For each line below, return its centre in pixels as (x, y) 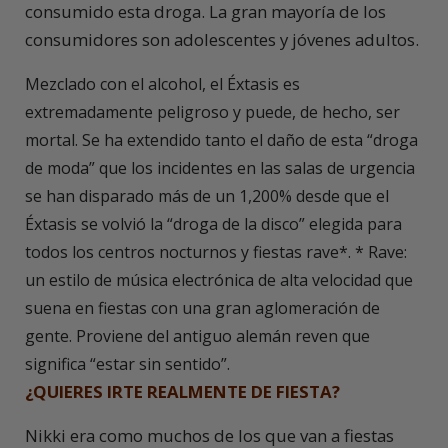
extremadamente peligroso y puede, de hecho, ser (212, 112)
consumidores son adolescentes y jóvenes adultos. (222, 40)
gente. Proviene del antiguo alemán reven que (197, 336)
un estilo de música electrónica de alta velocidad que (219, 280)
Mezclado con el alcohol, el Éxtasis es (162, 84)
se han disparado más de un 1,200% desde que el (207, 196)
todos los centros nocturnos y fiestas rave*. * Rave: (216, 252)
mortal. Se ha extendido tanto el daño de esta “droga (221, 140)
